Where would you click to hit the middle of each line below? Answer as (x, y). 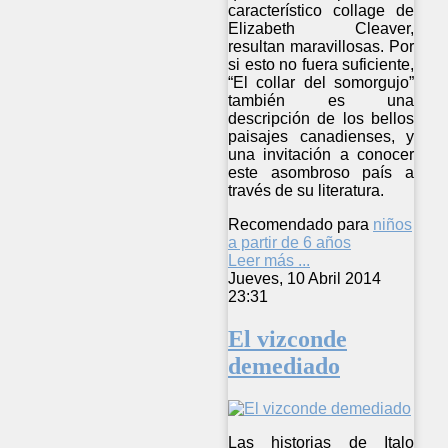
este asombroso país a (321, 173)
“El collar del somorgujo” (321, 83)
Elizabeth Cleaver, (321, 29)
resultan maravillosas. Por (321, 47)
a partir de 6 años (289, 243)
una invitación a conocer (321, 155)
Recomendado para (298, 225)
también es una (321, 101)
